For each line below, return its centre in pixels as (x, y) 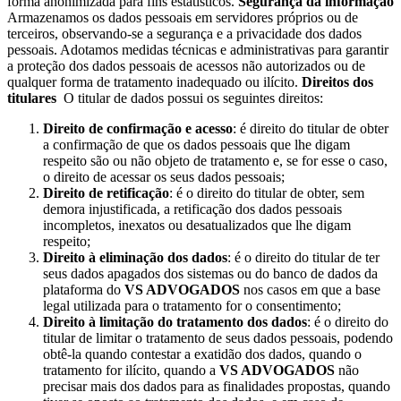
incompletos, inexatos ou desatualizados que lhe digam (197, 225)
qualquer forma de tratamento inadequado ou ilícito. (154, 81)
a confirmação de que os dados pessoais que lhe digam (196, 144)
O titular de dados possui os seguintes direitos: (192, 98)
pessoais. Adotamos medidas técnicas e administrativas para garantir (198, 49)
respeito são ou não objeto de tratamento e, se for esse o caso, (215, 160)
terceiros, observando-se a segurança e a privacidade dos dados (184, 33)
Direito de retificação (106, 192)
